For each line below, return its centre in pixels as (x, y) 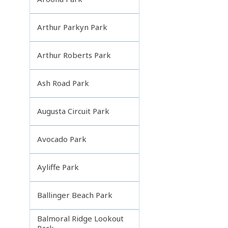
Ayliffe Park (58, 167)
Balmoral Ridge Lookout (81, 218)
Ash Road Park (63, 83)
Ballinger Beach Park (75, 195)
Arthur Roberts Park (74, 55)
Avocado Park (62, 139)
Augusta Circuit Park (74, 111)
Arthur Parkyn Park (73, 27)
